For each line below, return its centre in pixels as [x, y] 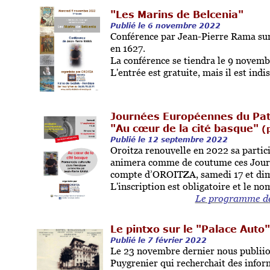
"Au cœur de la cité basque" [186, 128]
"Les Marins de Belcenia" [177, 14]
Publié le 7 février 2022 [158, 240]
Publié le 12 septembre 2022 [169, 139]
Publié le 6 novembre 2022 [165, 25]
